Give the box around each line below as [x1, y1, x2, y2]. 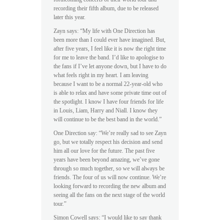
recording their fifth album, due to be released [54, 5, 159, 12]
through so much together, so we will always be [54, 165, 165, 172]
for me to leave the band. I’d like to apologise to [54, 55, 164, 61]
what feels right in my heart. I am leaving [54, 72, 148, 79]
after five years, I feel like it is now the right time [54, 46, 166, 52]
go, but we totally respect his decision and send [54, 139, 163, 145]
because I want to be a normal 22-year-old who [54, 81, 163, 87]
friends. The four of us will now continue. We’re [54, 174, 166, 181]
